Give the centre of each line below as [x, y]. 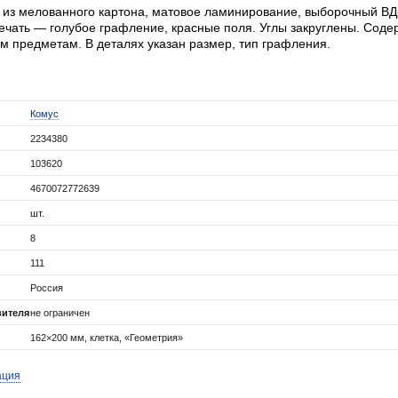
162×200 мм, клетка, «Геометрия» [107, 338]
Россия [47, 288]
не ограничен [60, 313]
